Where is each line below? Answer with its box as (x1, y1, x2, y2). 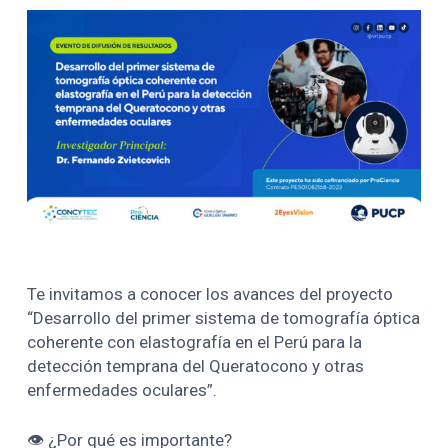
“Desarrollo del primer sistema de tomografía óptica (27, 308, 421, 329)
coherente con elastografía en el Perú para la (27, 332, 363, 353)
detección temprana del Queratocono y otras (27, 356, 365, 377)
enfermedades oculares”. (27, 380, 218, 401)
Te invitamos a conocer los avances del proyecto (27, 284, 394, 305)
